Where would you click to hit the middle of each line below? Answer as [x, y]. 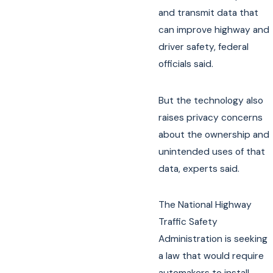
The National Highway [205, 204]
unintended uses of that [212, 151]
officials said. [186, 64]
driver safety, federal [204, 47]
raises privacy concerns [211, 117]
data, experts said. [199, 168]
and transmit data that [209, 13]
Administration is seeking [213, 239]
